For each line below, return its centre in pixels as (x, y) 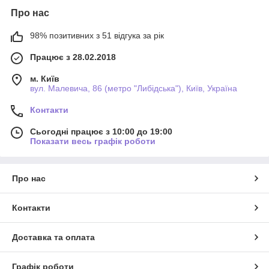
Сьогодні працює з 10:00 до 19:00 (101, 131)
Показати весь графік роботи (93, 141)
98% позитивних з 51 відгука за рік (97, 35)
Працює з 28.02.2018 (73, 57)
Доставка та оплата (53, 237)
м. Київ (45, 78)
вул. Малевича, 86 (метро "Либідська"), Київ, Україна (134, 88)
